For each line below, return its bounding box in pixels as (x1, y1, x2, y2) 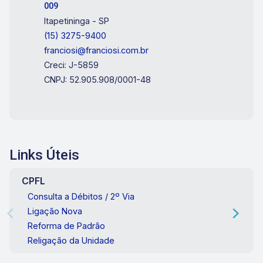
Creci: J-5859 (44, 60, 99, 70)
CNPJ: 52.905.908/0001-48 (44, 75, 151, 85)
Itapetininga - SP (44, 16, 110, 26)
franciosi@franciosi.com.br (44, 45, 149, 56)
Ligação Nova (27, 206, 82, 217)
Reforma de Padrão (27, 221, 105, 231)
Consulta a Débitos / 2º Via (27, 191, 134, 202)
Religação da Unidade (27, 235, 114, 246)
